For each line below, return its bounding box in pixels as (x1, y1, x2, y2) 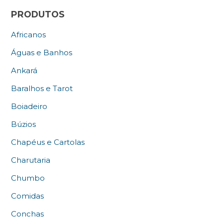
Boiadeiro (11, 102, 48, 111)
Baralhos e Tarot (11, 84, 73, 94)
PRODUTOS (11, 9, 65, 20)
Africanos (11, 30, 46, 40)
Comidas (11, 191, 44, 201)
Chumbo (11, 173, 45, 183)
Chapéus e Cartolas (11, 137, 85, 147)
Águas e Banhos (11, 48, 73, 58)
